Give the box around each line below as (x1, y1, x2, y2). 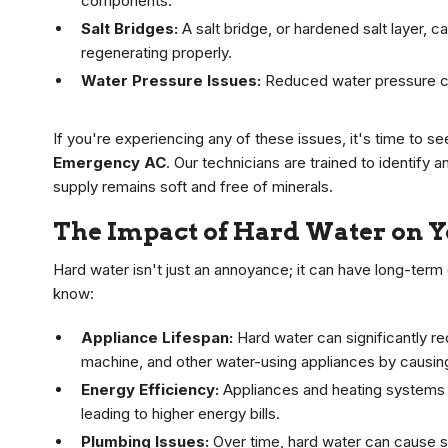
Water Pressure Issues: (81, 71, 261, 91)
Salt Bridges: (81, 19, 178, 39)
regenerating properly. (81, 43, 232, 63)
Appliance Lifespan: (81, 328, 233, 348)
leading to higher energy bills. (81, 404, 280, 424)
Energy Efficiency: (81, 380, 219, 400)
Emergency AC (53, 153, 166, 173)
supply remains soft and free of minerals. (53, 177, 333, 197)
